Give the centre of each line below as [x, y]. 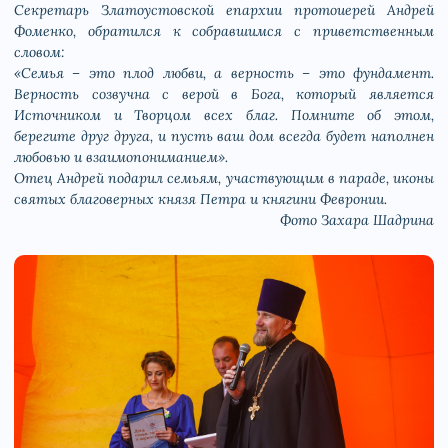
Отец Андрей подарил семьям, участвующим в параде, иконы [224, 178]
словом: [39, 52]
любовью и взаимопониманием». [121, 157]
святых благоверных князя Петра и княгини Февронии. [200, 199]
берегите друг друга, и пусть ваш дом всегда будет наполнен [224, 136]
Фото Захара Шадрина [357, 220]
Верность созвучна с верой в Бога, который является [224, 94]
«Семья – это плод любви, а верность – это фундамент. [224, 73]
